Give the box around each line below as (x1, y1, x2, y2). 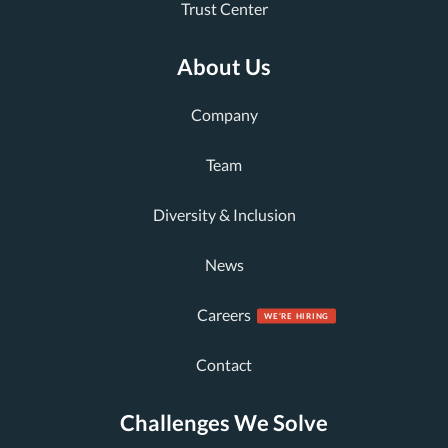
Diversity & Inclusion (152, 205, 296, 224)
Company (190, 105, 258, 124)
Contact (196, 355, 252, 374)
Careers (197, 305, 251, 324)
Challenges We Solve (120, 409, 328, 436)
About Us (177, 53, 271, 80)
